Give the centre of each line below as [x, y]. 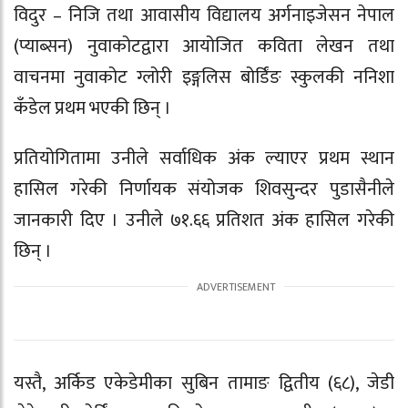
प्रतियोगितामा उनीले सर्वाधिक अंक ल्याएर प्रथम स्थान [204, 158]
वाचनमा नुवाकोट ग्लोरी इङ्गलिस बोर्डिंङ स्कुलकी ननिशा [204, 78]
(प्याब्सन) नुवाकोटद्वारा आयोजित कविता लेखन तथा [204, 47]
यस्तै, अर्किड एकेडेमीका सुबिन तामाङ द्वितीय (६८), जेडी [204, 383]
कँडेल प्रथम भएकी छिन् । [92, 109]
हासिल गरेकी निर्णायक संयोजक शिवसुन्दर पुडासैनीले [204, 189]
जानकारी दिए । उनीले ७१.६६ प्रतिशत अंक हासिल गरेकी [204, 220]
